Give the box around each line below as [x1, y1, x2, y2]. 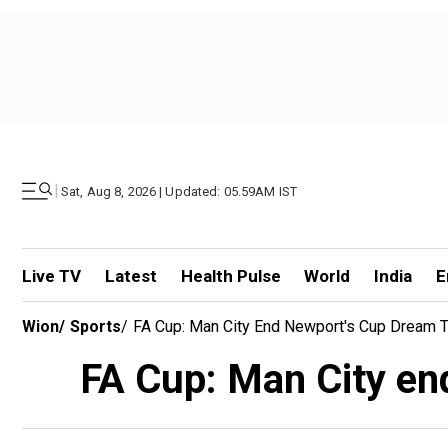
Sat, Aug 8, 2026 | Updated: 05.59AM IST [61, 183, 298, 199]
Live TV [22, 266, 81, 286]
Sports [70, 317, 121, 336]
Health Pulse [180, 266, 281, 286]
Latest [104, 266, 157, 286]
